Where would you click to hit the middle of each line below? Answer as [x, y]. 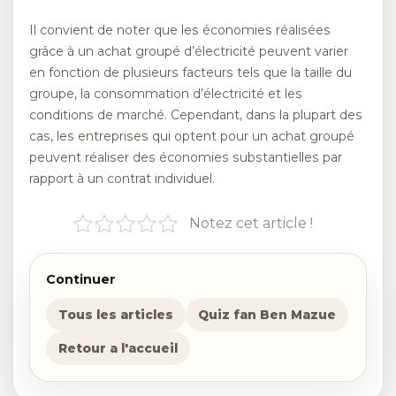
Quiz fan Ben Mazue [267, 314]
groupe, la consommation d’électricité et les [166, 94]
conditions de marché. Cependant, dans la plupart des [196, 115]
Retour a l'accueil [118, 348]
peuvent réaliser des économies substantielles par [186, 158]
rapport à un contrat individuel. [122, 179]
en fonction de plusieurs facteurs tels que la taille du [190, 73]
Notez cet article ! [251, 223]
